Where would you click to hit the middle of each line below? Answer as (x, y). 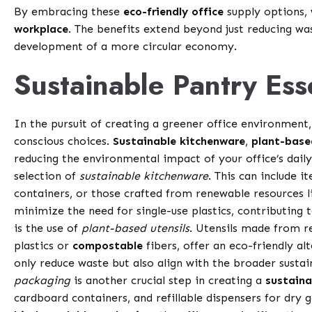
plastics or (44, 246)
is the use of (48, 228)
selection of (47, 176)
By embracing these (69, 12)
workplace (41, 29)
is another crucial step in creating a (168, 281)
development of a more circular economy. (126, 47)
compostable (108, 246)
